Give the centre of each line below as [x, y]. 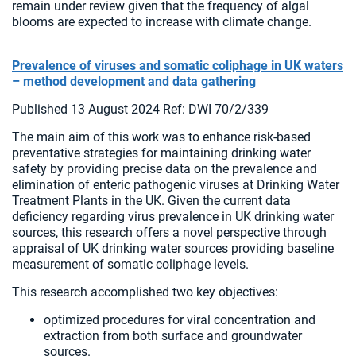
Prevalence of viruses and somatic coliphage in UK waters [178, 66]
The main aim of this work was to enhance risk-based [161, 137]
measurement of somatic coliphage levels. [133, 264]
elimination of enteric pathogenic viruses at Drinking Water [176, 185]
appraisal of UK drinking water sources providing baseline [173, 248]
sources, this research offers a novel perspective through [169, 232]
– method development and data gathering [134, 81]
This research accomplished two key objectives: [148, 292]
